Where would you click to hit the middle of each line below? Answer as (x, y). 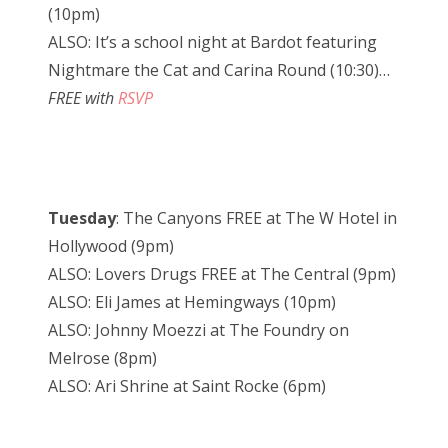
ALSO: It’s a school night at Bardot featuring (212, 42)
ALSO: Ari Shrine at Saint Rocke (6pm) (187, 386)
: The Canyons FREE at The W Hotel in (256, 218)
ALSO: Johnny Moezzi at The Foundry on (198, 330)
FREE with (83, 98)
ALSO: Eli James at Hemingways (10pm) (192, 302)
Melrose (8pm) (102, 358)
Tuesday (82, 218)
